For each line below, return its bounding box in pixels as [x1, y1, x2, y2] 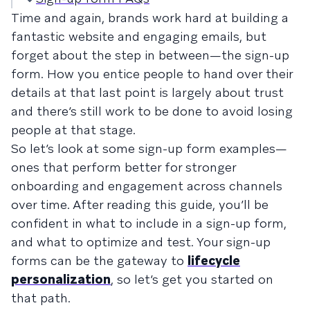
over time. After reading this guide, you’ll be [11, 196, 268, 212]
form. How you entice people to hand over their [11, 65, 293, 82]
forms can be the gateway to [11, 252, 188, 268]
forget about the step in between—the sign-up [11, 46, 289, 63]
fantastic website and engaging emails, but [11, 28, 266, 44]
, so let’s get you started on [111, 271, 273, 287]
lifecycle [188, 252, 240, 268]
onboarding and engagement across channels [11, 177, 282, 194]
